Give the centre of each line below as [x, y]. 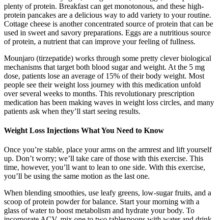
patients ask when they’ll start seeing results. [72, 111]
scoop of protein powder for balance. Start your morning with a [102, 202]
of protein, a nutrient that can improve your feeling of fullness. [100, 41]
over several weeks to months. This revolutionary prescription [99, 93]
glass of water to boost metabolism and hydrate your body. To [99, 211]
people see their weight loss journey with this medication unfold [102, 84]
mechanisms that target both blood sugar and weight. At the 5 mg [104, 67]
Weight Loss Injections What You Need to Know [84, 130]
